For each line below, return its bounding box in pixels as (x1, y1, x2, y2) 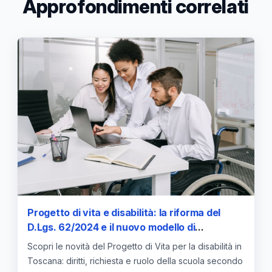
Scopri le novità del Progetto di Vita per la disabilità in (27, 240, 242, 251)
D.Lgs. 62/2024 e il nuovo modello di (27, 220, 195, 233)
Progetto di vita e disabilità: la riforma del (27, 206, 221, 219)
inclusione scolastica (27, 235, 126, 248)
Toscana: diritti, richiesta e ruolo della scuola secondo (27, 255, 243, 266)
